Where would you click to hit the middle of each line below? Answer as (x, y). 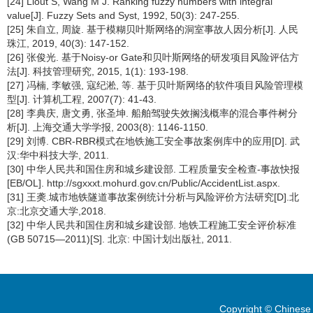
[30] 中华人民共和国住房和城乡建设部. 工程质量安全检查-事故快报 (153, 169)
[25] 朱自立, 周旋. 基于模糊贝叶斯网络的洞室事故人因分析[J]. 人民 (153, 29)
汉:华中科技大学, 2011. (58, 155)
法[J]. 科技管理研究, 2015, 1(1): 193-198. (98, 71)
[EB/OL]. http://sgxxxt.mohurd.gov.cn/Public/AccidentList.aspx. (144, 183)
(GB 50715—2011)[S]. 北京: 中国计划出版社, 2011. (119, 239)
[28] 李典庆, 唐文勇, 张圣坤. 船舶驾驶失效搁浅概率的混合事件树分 (152, 113)
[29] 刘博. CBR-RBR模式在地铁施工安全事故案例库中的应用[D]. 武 (153, 141)
